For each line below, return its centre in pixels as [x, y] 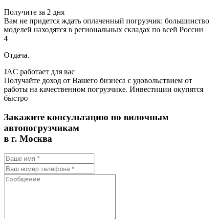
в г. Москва [28, 139]
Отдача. [17, 55]
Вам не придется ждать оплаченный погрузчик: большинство [107, 21]
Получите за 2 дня [34, 12]
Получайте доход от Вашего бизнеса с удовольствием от [98, 81]
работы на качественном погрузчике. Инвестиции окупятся [104, 89]
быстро [16, 98]
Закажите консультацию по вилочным [86, 117]
